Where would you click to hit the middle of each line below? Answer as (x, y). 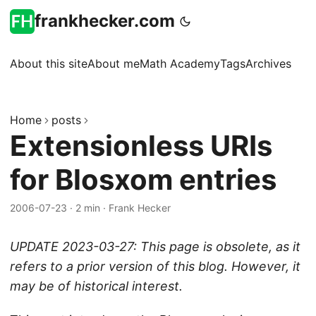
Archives (268, 63)
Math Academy (180, 63)
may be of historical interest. (96, 286)
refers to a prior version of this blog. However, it (155, 266)
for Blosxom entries (143, 180)
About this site (49, 63)
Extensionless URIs (141, 146)
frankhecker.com (105, 21)
